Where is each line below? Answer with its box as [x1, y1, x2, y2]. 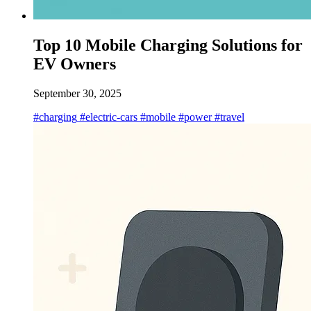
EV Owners [33, 54, 116, 73]
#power [176, 110, 212, 123]
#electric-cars [77, 110, 137, 123]
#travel [212, 110, 244, 123]
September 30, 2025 [33, 87, 121, 99]
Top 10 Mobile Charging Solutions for [33, 35, 303, 54]
